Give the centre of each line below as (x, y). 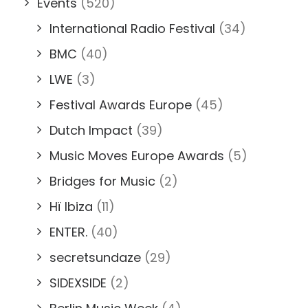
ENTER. (68, 232)
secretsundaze (95, 257)
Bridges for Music (102, 181)
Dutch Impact (91, 130)
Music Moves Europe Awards (137, 156)
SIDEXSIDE (78, 283)
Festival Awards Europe (121, 105)
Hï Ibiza (71, 207)
